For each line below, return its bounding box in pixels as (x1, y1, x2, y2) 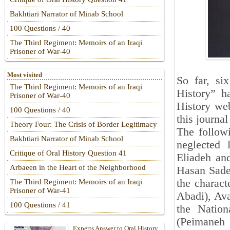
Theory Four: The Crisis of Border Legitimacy (10, 120, 157, 129)
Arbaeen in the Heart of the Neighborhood (10, 163, 146, 172)
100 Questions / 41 (10, 201, 70, 209)
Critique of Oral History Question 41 (10, 149, 127, 158)
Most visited (7, 71, 42, 79)
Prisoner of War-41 (10, 186, 70, 195)
